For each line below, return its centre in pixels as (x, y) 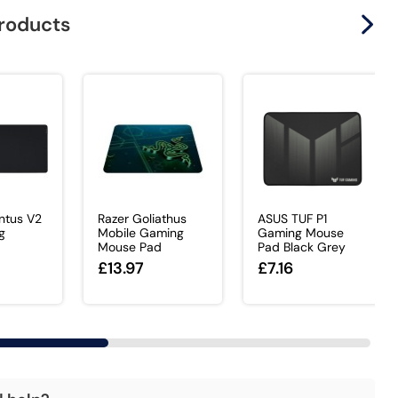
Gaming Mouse (300, 233)
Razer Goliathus (142, 219)
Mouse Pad (129, 247)
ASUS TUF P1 (292, 219)
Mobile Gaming (140, 233)
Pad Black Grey (301, 247)
